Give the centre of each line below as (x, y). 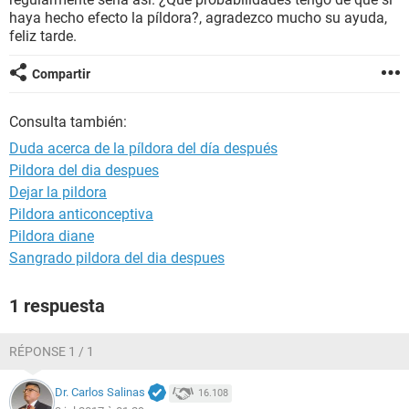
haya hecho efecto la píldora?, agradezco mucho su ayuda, (198, 18)
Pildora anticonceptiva (81, 214)
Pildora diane (52, 236)
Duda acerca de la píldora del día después (143, 148)
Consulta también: (68, 122)
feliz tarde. (43, 36)
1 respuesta (57, 306)
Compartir (61, 74)
